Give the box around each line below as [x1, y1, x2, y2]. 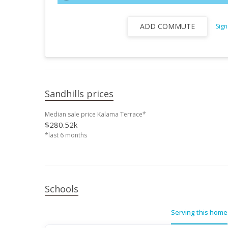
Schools [45, 183, 78, 195]
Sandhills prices [45, 88, 113, 100]
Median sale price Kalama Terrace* [45, 110, 146, 119]
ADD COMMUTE [139, 21, 195, 31]
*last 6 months [45, 131, 87, 139]
